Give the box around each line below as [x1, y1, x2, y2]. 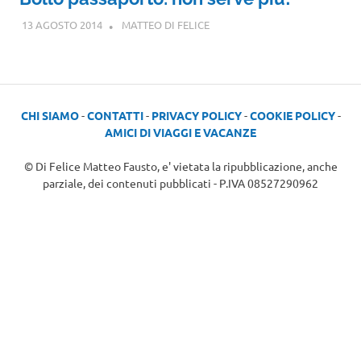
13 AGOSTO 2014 [21, 18, 102, 32]
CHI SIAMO [20, 108, 79, 123]
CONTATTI [86, 108, 143, 123]
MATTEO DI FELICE [121, 18, 210, 32]
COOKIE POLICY [249, 108, 335, 123]
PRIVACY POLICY [151, 108, 242, 123]
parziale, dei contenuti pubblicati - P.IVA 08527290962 [43, 176, 318, 191]
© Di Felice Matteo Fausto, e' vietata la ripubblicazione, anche [23, 159, 338, 174]
